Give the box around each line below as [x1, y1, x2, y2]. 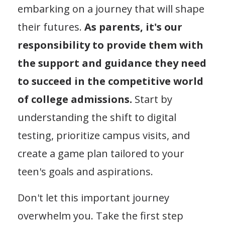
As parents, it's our [84, 20, 182, 34]
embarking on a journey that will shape [18, 2, 204, 16]
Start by [132, 92, 172, 106]
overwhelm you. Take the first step [18, 208, 183, 222]
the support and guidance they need [18, 56, 206, 70]
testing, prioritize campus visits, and [18, 128, 190, 142]
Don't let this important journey [18, 190, 169, 204]
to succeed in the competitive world [18, 74, 203, 88]
